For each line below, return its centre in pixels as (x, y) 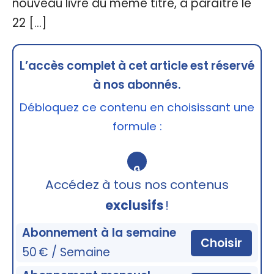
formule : (137, 127)
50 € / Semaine (66, 253)
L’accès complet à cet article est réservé (137, 66)
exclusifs (134, 206)
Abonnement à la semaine (99, 233)
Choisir (221, 243)
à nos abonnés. (137, 85)
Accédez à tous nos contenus (137, 185)
